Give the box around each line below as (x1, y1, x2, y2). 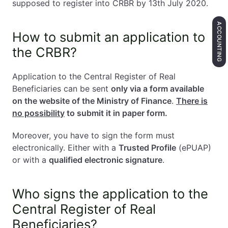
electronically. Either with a (12, 142, 119, 153)
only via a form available (111, 83, 204, 94)
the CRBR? (12, 44, 77, 60)
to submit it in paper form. (65, 108, 167, 118)
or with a (12, 155, 49, 165)
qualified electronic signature (49, 155, 162, 165)
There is (176, 96, 208, 106)
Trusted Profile (119, 142, 176, 153)
